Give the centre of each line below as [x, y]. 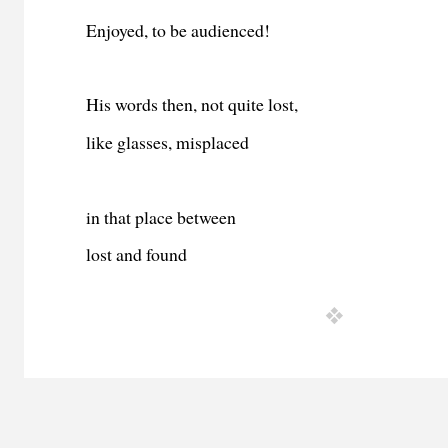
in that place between [161, 216]
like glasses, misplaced [168, 141]
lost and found [137, 253]
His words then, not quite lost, [192, 104]
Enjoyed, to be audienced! [178, 29]
